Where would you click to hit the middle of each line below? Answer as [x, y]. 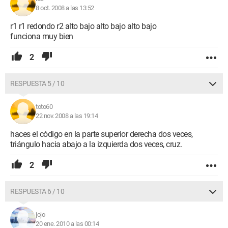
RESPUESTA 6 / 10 [37, 191]
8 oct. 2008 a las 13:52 [65, 8]
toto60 [44, 107]
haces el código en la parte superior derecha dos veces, [102, 134]
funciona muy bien [42, 36]
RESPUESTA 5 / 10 [37, 83]
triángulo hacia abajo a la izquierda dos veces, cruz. [96, 144]
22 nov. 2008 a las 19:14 [67, 116]
